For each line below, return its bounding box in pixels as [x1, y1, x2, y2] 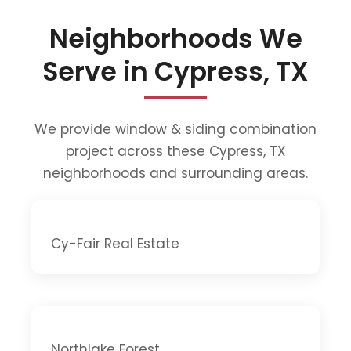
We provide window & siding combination [34, 119, 317, 139]
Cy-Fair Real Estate [51, 233, 179, 253]
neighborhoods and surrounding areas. [43, 163, 308, 183]
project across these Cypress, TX [65, 141, 286, 161]
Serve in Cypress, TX [42, 52, 309, 90]
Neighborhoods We [49, 20, 302, 57]
